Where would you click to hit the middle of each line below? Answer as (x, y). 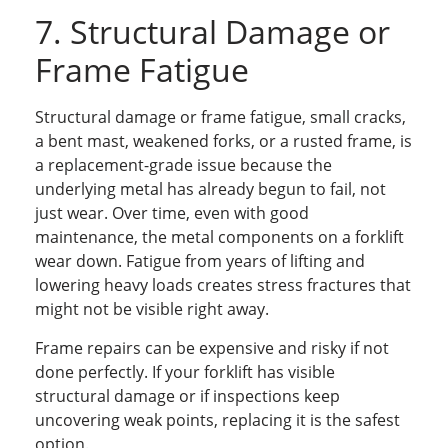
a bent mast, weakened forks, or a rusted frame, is (223, 141)
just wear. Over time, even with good (172, 213)
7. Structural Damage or (212, 32)
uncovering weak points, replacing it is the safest (217, 419)
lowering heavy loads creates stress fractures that (223, 285)
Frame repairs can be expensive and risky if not (212, 347)
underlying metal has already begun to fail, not (210, 189)
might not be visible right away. (152, 309)
